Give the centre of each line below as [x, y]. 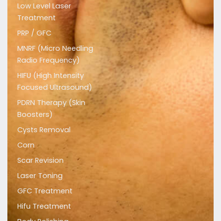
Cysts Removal [44, 130]
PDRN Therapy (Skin [51, 103]
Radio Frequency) [49, 60]
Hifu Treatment [44, 206]
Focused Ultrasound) [55, 88]
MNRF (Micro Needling [55, 49]
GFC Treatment [45, 191]
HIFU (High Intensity [51, 76]
